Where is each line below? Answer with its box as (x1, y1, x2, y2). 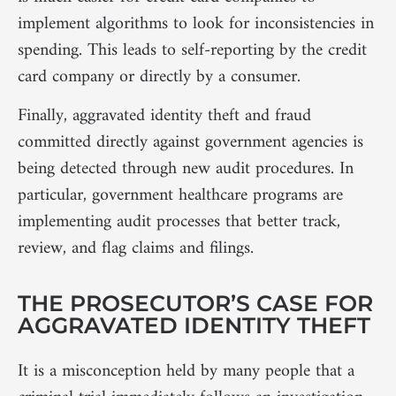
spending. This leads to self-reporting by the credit (18, 34, 367, 66)
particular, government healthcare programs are (18, 179, 343, 211)
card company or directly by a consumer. (18, 61, 301, 93)
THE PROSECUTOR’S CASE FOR (18, 290, 373, 317)
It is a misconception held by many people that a (18, 356, 354, 388)
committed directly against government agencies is (18, 126, 363, 158)
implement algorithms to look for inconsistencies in (18, 8, 374, 40)
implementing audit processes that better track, (18, 206, 340, 238)
